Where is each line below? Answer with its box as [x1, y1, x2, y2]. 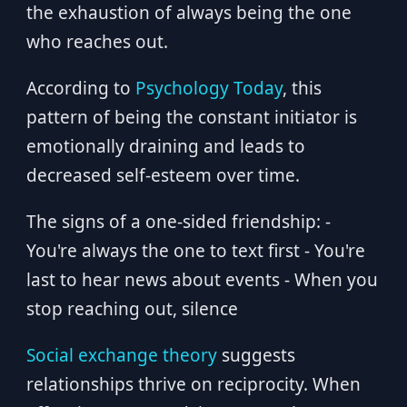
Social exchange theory [25, 343, 217, 367]
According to [25, 76, 135, 100]
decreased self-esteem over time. [25, 164, 300, 187]
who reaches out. [25, 30, 168, 54]
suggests [216, 343, 295, 367]
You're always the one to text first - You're [25, 239, 365, 263]
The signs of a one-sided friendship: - [25, 210, 331, 233]
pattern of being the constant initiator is [25, 105, 357, 129]
